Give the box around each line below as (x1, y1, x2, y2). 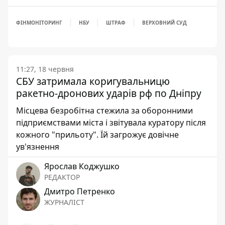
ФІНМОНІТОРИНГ (16, 19, 62, 26)
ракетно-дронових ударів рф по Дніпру (16, 86, 201, 100)
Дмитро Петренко (44, 186, 115, 197)
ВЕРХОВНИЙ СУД (142, 19, 187, 26)
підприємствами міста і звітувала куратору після (16, 117, 206, 128)
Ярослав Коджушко (44, 161, 120, 172)
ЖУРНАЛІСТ (44, 197, 84, 207)
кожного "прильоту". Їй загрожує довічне (16, 129, 179, 140)
